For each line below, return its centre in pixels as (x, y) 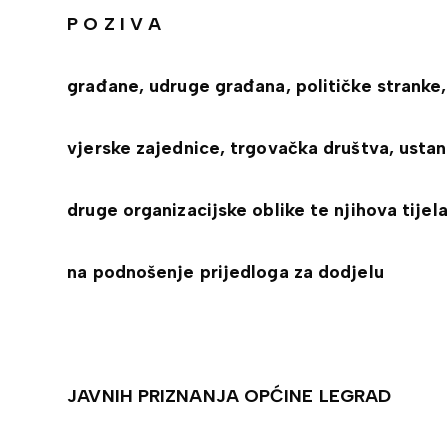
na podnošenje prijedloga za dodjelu (225, 272)
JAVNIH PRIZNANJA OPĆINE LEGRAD (229, 396)
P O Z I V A (114, 24)
